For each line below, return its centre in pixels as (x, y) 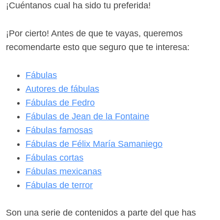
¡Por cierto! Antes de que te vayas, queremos (94, 33)
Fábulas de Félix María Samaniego (94, 144)
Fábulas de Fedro (60, 102)
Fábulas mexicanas (64, 171)
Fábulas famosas (59, 130)
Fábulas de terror (59, 185)
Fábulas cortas (55, 157)
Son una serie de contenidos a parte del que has (101, 213)
